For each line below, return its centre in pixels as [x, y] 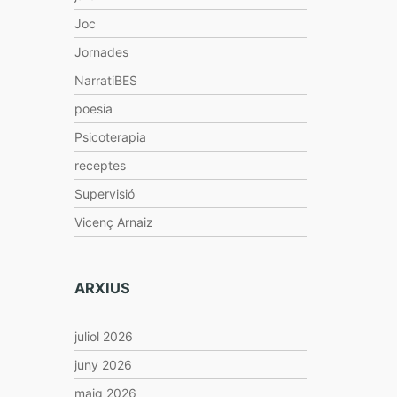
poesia [93, 109]
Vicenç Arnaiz [113, 222]
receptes [100, 165]
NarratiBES [105, 80]
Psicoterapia [110, 137]
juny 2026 [103, 365]
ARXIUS [102, 288]
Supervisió [104, 194]
